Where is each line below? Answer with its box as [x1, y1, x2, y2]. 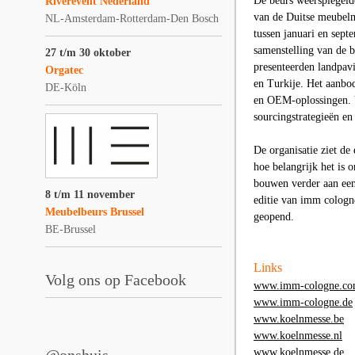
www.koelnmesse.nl [254, 330, 342, 342]
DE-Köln [45, 82, 86, 94]
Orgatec [45, 64, 83, 76]
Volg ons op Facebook [45, 271, 186, 288]
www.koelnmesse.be [254, 313, 344, 325]
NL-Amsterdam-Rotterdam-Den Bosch [45, 13, 219, 25]
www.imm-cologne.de [254, 296, 353, 308]
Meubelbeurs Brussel [45, 206, 144, 218]
